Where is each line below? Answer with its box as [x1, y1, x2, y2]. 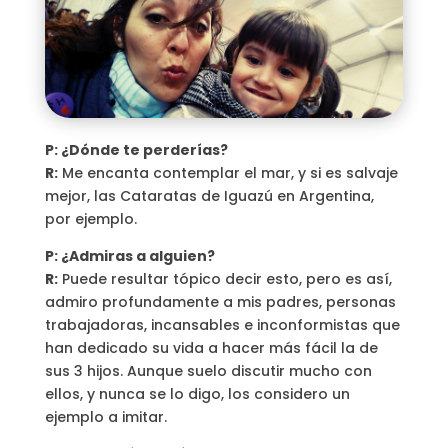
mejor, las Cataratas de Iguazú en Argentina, [44, 185, 374, 206]
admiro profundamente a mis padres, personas [44, 291, 396, 312]
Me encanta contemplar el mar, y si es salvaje [57, 162, 398, 183]
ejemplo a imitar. [44, 406, 167, 427]
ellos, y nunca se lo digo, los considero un [44, 383, 350, 404]
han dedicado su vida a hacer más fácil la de [44, 337, 378, 358]
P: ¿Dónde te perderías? [44, 139, 228, 160]
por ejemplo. [44, 208, 137, 229]
